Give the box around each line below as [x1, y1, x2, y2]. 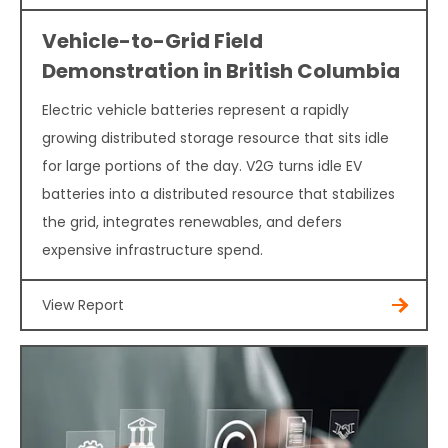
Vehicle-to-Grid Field [42, 27, 263, 56]
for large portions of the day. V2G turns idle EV [42, 156, 362, 177]
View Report [42, 295, 124, 316]
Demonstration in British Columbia [42, 57, 400, 86]
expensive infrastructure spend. [42, 240, 263, 261]
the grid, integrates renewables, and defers [42, 212, 342, 233]
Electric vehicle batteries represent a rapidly [42, 100, 349, 121]
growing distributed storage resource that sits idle [42, 128, 389, 149]
